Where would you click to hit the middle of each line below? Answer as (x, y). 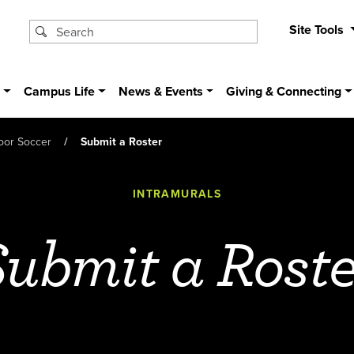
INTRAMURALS (177, 194)
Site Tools (318, 30)
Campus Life (60, 92)
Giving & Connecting (284, 92)
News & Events (160, 92)
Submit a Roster (121, 141)
